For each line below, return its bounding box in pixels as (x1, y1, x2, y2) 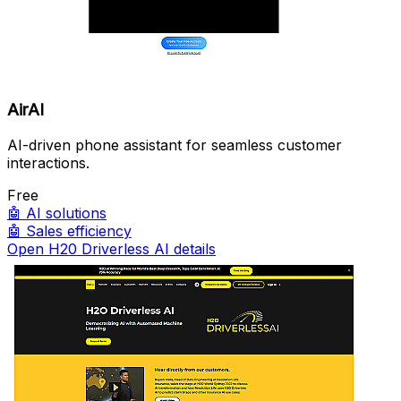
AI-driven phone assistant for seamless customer (7, 136, 342, 155)
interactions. (7, 154, 90, 173)
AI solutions (26, 204, 107, 223)
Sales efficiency (26, 222, 132, 241)
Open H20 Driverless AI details (7, 240, 216, 259)
